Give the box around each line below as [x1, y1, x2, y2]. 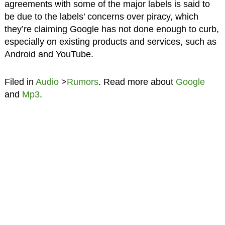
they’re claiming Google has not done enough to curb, [4, 24, 219, 35]
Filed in [4, 77, 36, 87]
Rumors [66, 77, 98, 87]
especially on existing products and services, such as [4, 37, 216, 47]
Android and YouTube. [4, 49, 93, 60]
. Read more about [98, 77, 176, 87]
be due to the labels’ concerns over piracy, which [4, 12, 198, 22]
